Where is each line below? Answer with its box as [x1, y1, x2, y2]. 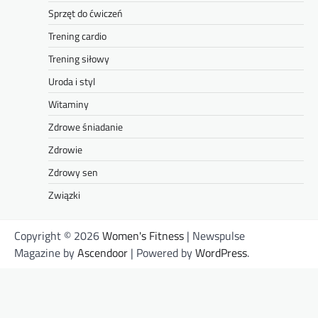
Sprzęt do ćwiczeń [48, 6, 123, 21]
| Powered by [128, 244, 195, 262]
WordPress [195, 244, 247, 262]
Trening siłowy [48, 51, 109, 67]
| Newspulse [184, 227, 245, 245]
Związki [48, 187, 80, 203]
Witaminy [48, 97, 89, 112]
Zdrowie [48, 142, 82, 158]
